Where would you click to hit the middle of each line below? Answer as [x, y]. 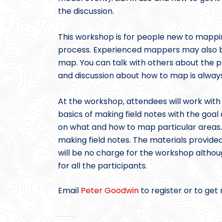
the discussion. [86, 11]
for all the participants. [104, 166]
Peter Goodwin [110, 190]
